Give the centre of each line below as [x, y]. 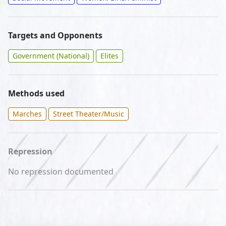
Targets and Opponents [55, 36]
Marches [27, 114]
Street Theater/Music [89, 114]
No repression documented [61, 172]
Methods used [36, 94]
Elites [109, 56]
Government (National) [51, 56]
